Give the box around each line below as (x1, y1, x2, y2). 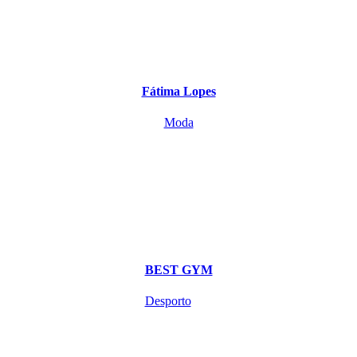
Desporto (144, 294, 191, 308)
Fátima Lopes (141, 84, 216, 98)
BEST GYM (144, 263, 213, 277)
